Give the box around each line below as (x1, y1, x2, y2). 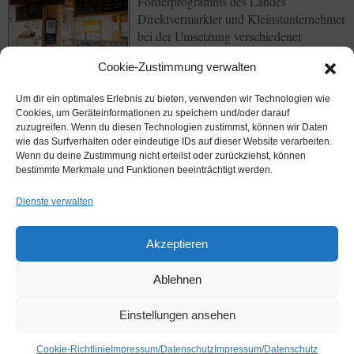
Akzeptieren (146, 236, 208, 250)
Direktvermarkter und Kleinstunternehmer (137, 10, 345, 27)
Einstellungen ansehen (119, 307, 235, 322)
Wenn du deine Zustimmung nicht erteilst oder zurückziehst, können (16, 150, 306, 161)
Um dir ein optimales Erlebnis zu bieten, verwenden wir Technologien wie (16, 93, 330, 104)
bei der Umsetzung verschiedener (137, 28, 302, 44)
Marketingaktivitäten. (137, 45, 243, 62)
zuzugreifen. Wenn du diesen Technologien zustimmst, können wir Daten (16, 122, 328, 133)
